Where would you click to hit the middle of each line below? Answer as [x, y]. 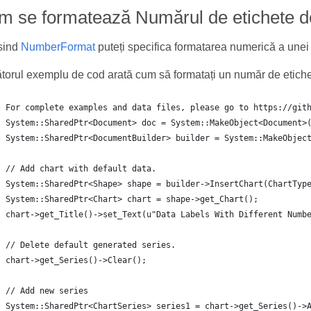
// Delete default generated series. [90, 245]
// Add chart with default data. [81, 169]
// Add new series [47, 291]
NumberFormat [58, 47]
